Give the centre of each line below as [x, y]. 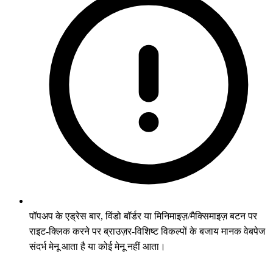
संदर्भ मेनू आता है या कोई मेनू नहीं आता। [97, 246]
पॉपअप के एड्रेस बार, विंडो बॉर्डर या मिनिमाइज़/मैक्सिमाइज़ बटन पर [143, 216]
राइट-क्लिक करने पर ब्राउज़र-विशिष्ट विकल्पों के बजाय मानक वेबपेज [147, 231]
